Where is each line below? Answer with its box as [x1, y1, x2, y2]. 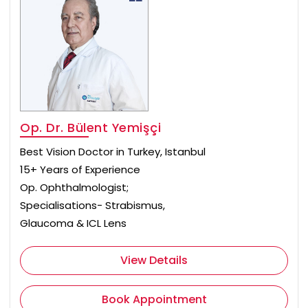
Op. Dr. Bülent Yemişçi [20, 118, 161, 136]
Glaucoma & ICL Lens [20, 215, 126, 230]
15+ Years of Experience [20, 162, 140, 177]
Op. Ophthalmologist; [20, 179, 129, 195]
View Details [120, 252, 188, 268]
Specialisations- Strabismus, [20, 197, 165, 212]
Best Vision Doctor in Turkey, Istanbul [20, 144, 206, 159]
